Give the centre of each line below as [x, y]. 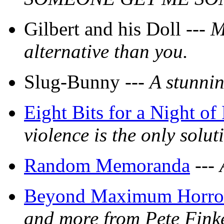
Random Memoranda [107, 165]
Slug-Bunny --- [87, 82]
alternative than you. [106, 51]
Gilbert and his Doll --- [117, 29]
